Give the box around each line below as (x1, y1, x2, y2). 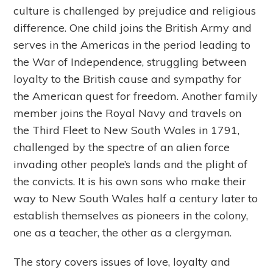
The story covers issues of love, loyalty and (13, 255, 231, 269)
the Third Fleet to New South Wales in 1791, (13, 123, 240, 138)
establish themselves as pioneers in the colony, (13, 208, 249, 223)
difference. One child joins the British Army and (13, 21, 252, 35)
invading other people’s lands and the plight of (13, 157, 248, 172)
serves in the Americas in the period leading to (13, 38, 251, 52)
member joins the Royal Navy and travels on (13, 106, 242, 121)
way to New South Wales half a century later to (13, 191, 258, 206)
